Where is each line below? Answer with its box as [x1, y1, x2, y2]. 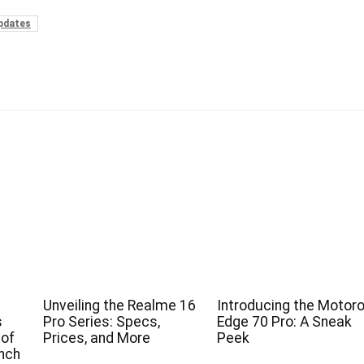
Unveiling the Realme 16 [42, 297, 196, 314]
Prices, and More [42, 330, 150, 347]
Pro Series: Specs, [42, 314, 160, 331]
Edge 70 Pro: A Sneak [216, 314, 352, 331]
